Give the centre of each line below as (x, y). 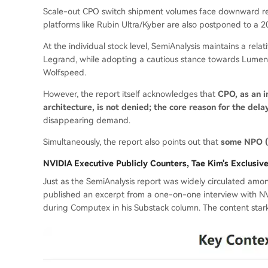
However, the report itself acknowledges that (130, 94)
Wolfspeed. (65, 73)
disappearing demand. (87, 121)
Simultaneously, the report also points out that (132, 142)
